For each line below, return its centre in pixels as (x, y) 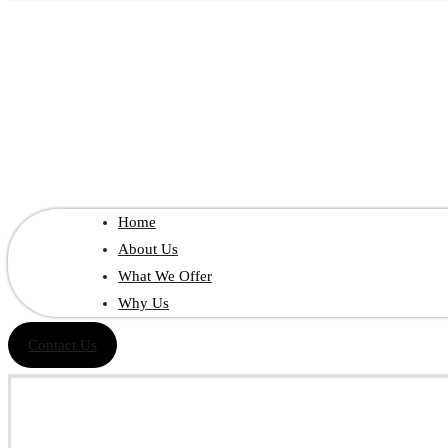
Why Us (143, 303)
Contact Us (62, 345)
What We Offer (165, 276)
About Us (148, 249)
